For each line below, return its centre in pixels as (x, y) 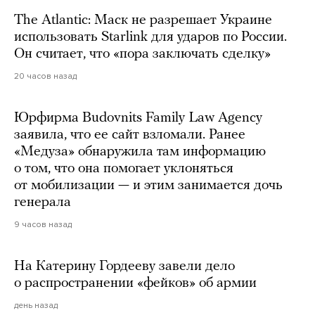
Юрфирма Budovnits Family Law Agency (138, 118)
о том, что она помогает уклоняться (124, 168)
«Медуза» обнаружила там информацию (140, 152)
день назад (36, 305)
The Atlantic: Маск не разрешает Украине (143, 20)
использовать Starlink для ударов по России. (150, 37)
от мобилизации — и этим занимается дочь (148, 185)
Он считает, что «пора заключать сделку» (142, 54)
